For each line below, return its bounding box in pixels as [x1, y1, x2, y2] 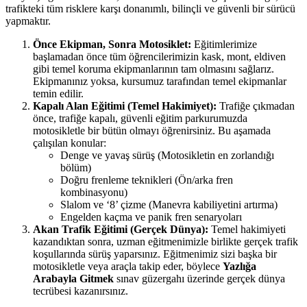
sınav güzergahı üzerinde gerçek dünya [114, 273, 285, 285]
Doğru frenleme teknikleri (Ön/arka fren [60, 174, 233, 186]
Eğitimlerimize [191, 38, 257, 51]
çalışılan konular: [33, 137, 106, 149]
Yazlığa [223, 260, 256, 273]
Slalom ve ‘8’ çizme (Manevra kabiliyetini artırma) [60, 199, 278, 211]
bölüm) [60, 162, 91, 174]
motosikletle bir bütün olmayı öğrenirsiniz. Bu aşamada [33, 125, 271, 137]
